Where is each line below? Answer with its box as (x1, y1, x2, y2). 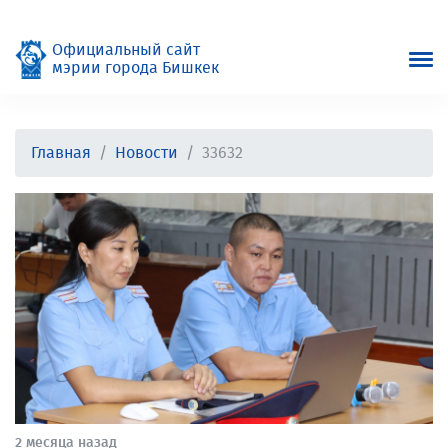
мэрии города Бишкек (52, 60, 219, 76)
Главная (31, 145, 91, 161)
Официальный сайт (52, 42, 200, 58)
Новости (115, 145, 178, 161)
